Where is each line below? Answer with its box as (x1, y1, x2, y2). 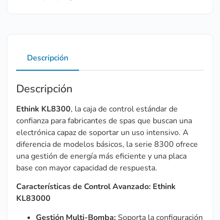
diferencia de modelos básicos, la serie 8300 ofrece (16, 138, 198, 150)
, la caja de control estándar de (71, 103, 178, 114)
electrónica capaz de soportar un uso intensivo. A (16, 127, 189, 138)
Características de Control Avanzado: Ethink (16, 181, 176, 192)
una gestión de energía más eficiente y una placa (16, 150, 187, 162)
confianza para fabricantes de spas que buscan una (16, 115, 192, 126)
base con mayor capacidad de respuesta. (16, 162, 157, 173)
